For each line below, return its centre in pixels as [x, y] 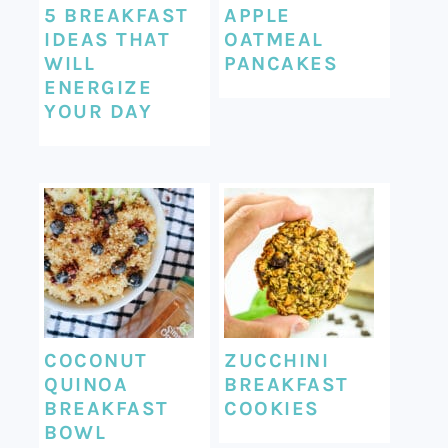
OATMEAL [274, 39]
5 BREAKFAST [116, 15]
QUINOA [86, 384]
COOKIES [272, 408]
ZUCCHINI [277, 360]
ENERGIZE [98, 87]
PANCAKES [281, 63]
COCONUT [96, 360]
